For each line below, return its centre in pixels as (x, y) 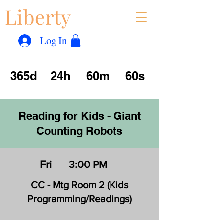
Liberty (38, 17)
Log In (53, 40)
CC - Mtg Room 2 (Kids (79, 185)
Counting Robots (79, 131)
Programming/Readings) (79, 199)
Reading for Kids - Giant (79, 116)
